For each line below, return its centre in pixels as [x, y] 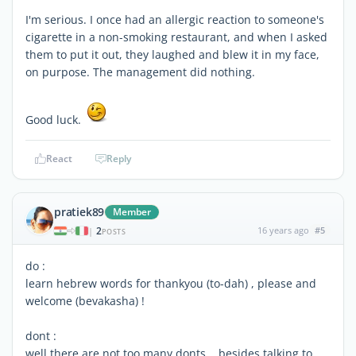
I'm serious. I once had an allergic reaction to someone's [175, 19]
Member [132, 211]
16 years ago [283, 230]
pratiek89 [79, 211]
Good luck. [55, 119]
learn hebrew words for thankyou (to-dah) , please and [171, 283]
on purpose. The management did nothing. [140, 72]
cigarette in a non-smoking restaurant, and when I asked [176, 37]
